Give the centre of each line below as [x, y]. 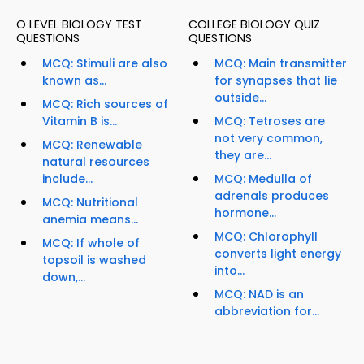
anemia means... [90, 220]
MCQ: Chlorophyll [266, 237]
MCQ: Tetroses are [270, 121]
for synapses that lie [276, 81]
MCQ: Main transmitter [281, 64]
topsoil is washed [94, 260]
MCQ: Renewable [92, 145]
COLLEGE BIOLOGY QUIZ [254, 25]
